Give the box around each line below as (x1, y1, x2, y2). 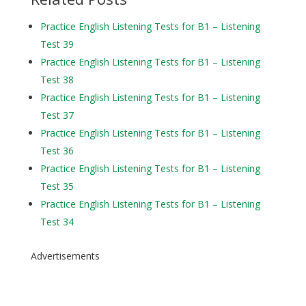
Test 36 (40, 144, 74, 157)
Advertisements (30, 249, 100, 262)
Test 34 (40, 215, 74, 228)
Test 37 (40, 109, 74, 122)
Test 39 (40, 38, 74, 51)
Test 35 (40, 180, 74, 193)
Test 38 (40, 73, 74, 86)
